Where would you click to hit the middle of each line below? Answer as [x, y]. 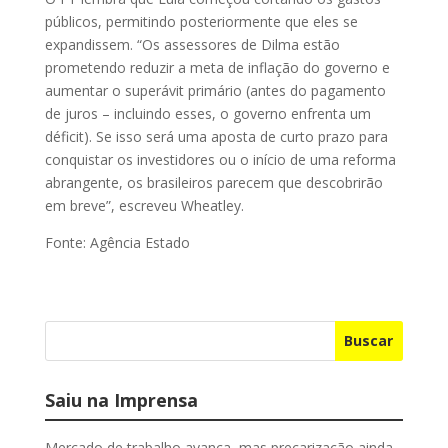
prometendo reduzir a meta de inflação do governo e [217, 67]
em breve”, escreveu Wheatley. [144, 205]
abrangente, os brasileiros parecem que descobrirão [213, 182]
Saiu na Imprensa [121, 399]
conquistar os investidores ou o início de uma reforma [220, 159]
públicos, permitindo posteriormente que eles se [201, 21]
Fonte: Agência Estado [117, 242]
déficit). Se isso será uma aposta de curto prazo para [216, 136]
